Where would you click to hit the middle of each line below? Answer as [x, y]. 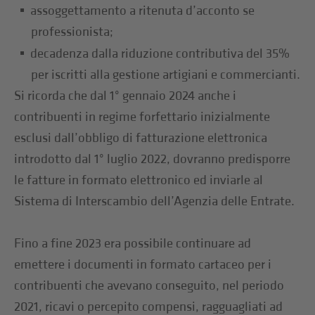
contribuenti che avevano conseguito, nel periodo [149, 285]
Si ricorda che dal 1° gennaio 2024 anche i [126, 96]
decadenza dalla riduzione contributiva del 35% [160, 53]
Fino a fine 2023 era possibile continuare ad [133, 243]
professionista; [72, 32]
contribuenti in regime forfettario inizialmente [142, 117]
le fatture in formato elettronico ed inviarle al [139, 180]
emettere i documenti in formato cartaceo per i [143, 264]
